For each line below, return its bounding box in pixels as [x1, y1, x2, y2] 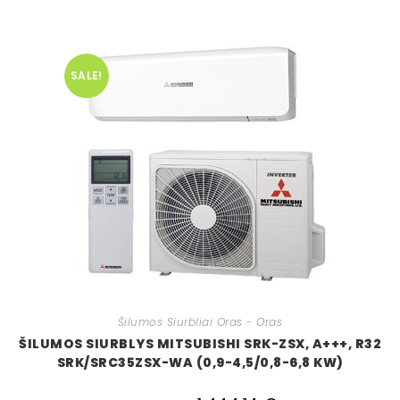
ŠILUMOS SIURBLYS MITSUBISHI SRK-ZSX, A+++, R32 [19, 335, 381, 354]
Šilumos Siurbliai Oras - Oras [117, 314, 283, 330]
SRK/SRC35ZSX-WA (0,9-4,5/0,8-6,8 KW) [56, 354, 344, 372]
